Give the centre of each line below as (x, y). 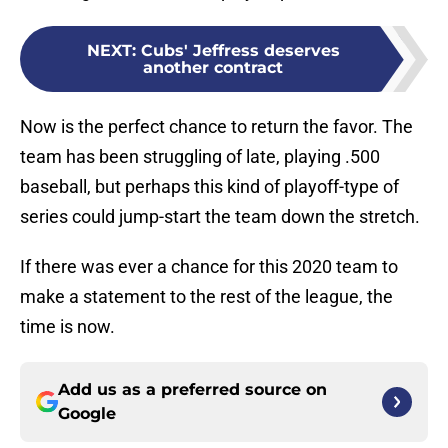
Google (87, 414)
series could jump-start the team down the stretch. (220, 217)
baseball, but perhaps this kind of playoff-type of (209, 187)
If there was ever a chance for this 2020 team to (209, 267)
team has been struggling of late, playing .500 (200, 157)
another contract (213, 68)
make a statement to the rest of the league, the (206, 297)
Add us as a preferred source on (192, 390)
